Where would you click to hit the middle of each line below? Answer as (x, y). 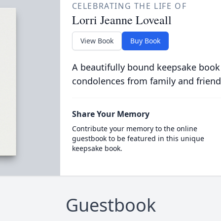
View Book (97, 41)
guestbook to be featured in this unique (138, 138)
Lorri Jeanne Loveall (122, 20)
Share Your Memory (110, 114)
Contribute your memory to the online (134, 129)
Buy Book (145, 41)
